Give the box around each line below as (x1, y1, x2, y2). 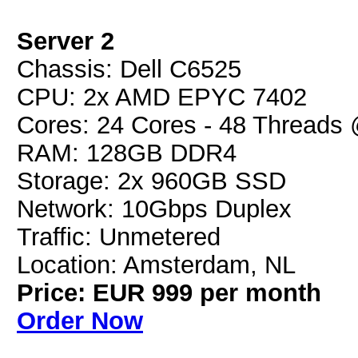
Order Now (17, 307, 143, 334)
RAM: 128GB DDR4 (17, 139, 237, 166)
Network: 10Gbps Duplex (17, 195, 292, 222)
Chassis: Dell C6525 (17, 55, 241, 82)
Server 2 (17, 27, 114, 54)
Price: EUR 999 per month (17, 279, 321, 306)
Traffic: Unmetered (17, 223, 221, 250)
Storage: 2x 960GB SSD (17, 167, 286, 194)
